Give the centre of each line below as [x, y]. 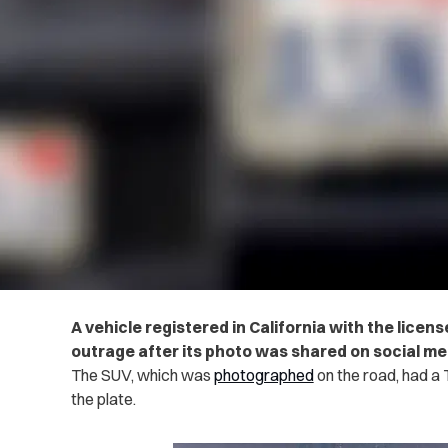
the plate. [103, 398]
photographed [263, 374]
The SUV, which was [142, 374]
